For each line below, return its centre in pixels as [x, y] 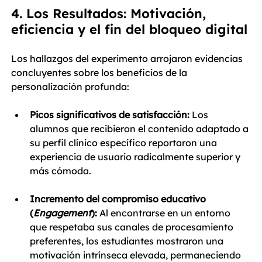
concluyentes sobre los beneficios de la [100, 73]
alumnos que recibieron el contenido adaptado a [140, 129]
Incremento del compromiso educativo [119, 199]
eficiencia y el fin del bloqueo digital [129, 29]
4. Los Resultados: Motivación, [111, 13]
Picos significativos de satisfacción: [110, 115]
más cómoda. [61, 171]
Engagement [62, 213]
